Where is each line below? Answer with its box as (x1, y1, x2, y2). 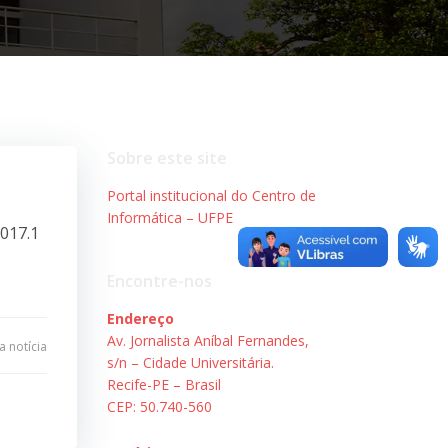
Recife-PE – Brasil (106, 374, 221, 394)
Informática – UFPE (106, 207, 233, 227)
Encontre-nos (106, 269, 212, 292)
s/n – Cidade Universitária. (106, 352, 274, 372)
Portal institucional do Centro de (106, 185, 316, 205)
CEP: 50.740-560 (106, 396, 212, 416)
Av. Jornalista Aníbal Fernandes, (106, 330, 309, 350)
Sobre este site (106, 146, 227, 169)
